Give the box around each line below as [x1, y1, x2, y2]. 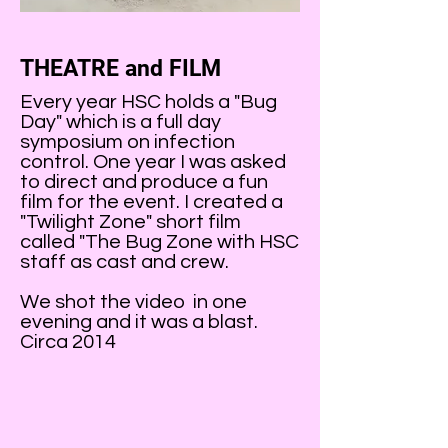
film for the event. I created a [20, 192, 283, 212]
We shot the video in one [20, 292, 247, 312]
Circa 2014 [20, 332, 116, 352]
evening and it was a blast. [20, 312, 258, 332]
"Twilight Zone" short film [20, 212, 245, 232]
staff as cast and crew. [20, 252, 229, 272]
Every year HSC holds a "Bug [20, 92, 277, 112]
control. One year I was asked [20, 152, 286, 172]
